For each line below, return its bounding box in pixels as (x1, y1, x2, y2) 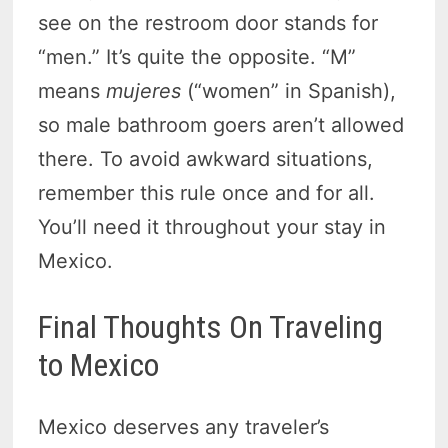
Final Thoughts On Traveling (38, 307, 384, 346)
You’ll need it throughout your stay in (38, 214, 387, 239)
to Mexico (38, 345, 160, 384)
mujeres (106, 78, 182, 103)
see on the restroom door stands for (38, 10, 379, 35)
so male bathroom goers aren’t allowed (38, 112, 405, 137)
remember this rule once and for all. (38, 180, 376, 205)
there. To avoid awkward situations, (38, 146, 374, 171)
